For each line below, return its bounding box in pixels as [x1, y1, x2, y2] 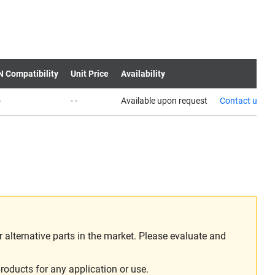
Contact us [220, 96, 261, 106]
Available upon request [121, 96, 207, 106]
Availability [121, 69, 165, 79]
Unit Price [71, 69, 109, 79]
